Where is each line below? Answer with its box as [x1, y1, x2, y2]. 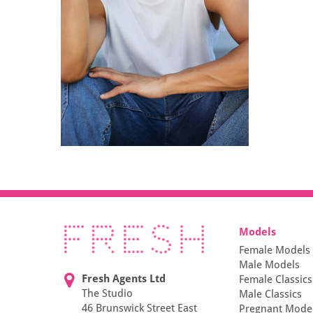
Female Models [239, 244, 310, 257]
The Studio [82, 287, 133, 300]
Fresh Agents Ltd [82, 272, 166, 286]
